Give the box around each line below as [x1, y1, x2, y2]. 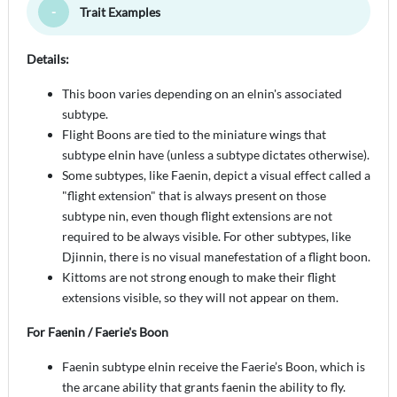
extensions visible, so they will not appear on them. [62, 289, 339, 305]
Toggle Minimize [51, 4, 140, 19]
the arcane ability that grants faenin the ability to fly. [62, 378, 346, 394]
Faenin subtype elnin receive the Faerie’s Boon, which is [62, 358, 365, 374]
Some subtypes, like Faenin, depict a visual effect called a [62, 167, 370, 183]
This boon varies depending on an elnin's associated [62, 85, 342, 101]
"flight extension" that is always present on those [62, 187, 326, 203]
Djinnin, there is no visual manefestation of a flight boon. [62, 248, 370, 264]
